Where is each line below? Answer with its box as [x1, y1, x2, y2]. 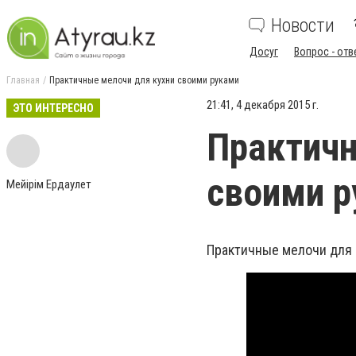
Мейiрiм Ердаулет [6, 177, 91, 192]
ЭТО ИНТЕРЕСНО [13, 102, 94, 114]
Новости [271, 14, 335, 37]
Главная [6, 75, 40, 86]
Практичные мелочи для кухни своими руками [49, 75, 239, 86]
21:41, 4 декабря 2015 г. [207, 98, 319, 112]
